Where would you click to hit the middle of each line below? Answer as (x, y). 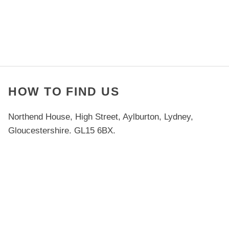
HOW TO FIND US (64, 92)
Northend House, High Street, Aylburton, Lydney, (100, 116)
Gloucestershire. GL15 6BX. (62, 130)
